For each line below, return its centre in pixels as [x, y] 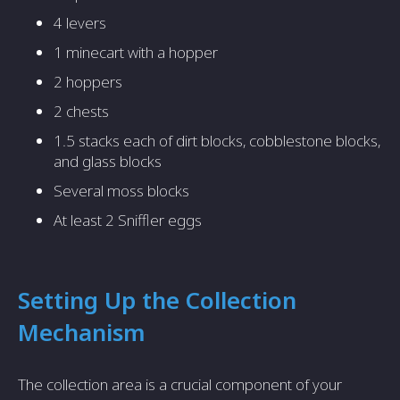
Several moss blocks [121, 191]
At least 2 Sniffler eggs [128, 220]
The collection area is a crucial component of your [180, 384]
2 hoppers [88, 82]
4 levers [80, 23]
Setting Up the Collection [157, 300]
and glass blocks [108, 161]
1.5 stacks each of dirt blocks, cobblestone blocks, [217, 141]
